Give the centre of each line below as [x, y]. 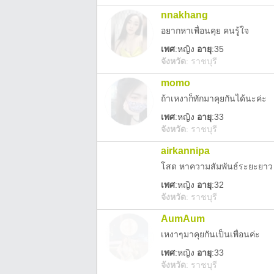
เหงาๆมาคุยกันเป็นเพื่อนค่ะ [210, 234]
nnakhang [184, 15]
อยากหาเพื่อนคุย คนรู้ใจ [205, 31]
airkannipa [185, 151]
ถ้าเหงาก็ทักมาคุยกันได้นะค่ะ [214, 98]
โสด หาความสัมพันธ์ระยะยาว [217, 166]
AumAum [183, 219]
